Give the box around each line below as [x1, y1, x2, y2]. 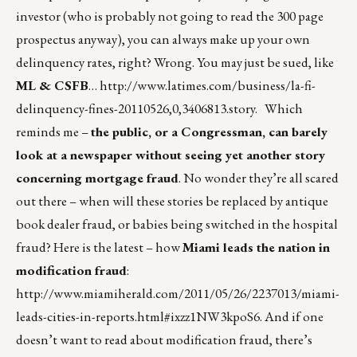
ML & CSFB [16, 76, 88, 95]
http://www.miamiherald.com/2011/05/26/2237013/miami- [16, 284, 339, 303]
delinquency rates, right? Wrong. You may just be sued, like [16, 53, 334, 72]
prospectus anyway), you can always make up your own [16, 30, 310, 49]
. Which [255, 100, 303, 118]
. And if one [260, 308, 324, 326]
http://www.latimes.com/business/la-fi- [100, 76, 316, 95]
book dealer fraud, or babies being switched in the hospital [16, 215, 338, 233]
